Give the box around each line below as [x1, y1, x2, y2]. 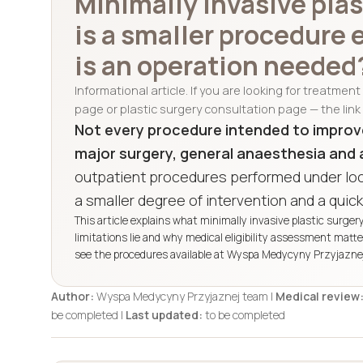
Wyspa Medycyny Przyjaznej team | [94, 288, 275, 304]
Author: [51, 288, 94, 304]
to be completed [203, 307, 285, 322]
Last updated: [126, 307, 203, 322]
